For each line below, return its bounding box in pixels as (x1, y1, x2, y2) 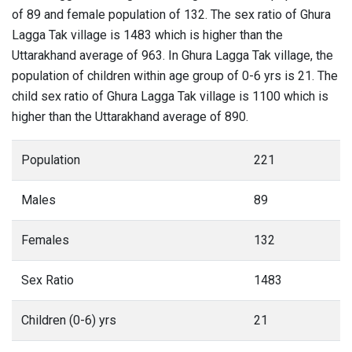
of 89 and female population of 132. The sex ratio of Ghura (12, 7, 331, 22)
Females (21, 233, 69, 247)
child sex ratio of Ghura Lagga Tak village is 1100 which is (12, 89, 328, 104)
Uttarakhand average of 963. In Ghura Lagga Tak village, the (12, 48, 333, 63)
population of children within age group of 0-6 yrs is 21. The (12, 68, 338, 83)
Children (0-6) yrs (21, 313, 116, 328)
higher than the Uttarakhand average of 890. (12, 109, 248, 124)
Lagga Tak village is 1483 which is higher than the (12, 27, 283, 42)
